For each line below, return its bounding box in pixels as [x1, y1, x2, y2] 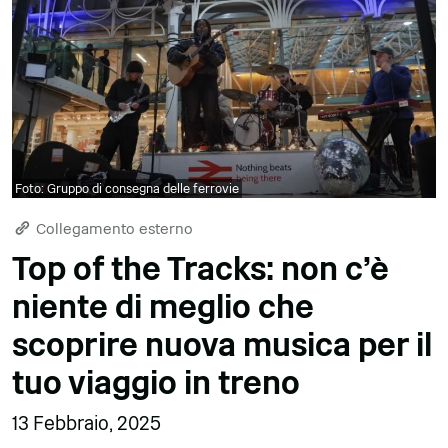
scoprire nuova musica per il [12, 325, 432, 364]
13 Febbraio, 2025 [12, 411, 161, 435]
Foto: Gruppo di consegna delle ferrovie [15, 180, 239, 196]
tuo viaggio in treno [12, 363, 300, 402]
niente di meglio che [12, 287, 314, 326]
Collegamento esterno [32, 218, 193, 238]
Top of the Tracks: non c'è [12, 249, 389, 288]
